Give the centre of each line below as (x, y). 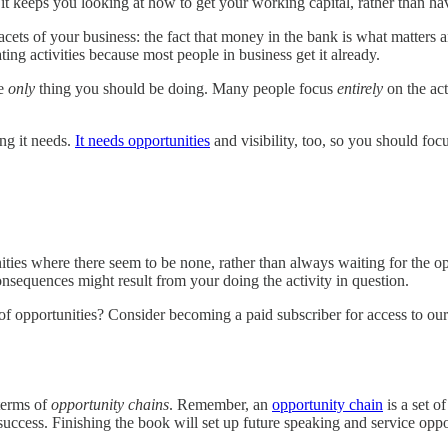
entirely (360, 88)
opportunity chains (110, 405)
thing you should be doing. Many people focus (186, 88)
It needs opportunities (142, 140)
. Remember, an (220, 405)
